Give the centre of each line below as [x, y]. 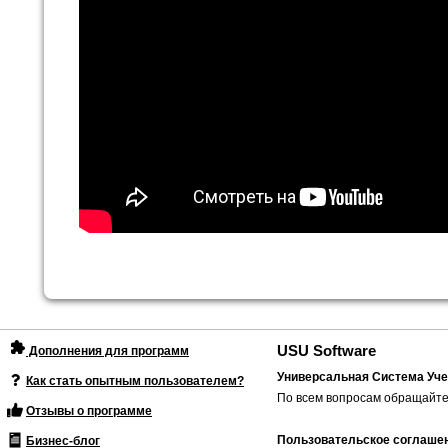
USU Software [326, 351]
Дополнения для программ [107, 351]
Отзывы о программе [89, 411]
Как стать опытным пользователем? [135, 381]
